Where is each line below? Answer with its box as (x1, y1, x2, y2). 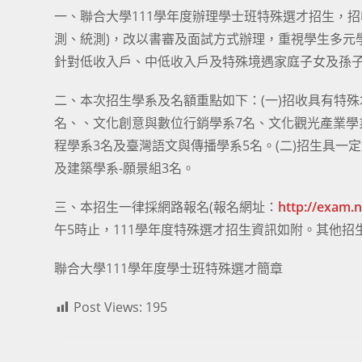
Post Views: (74, 298, 143, 316)
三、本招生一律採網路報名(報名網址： (54, 198, 279, 216)
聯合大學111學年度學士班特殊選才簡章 (54, 259, 284, 277)
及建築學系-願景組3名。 (54, 159, 196, 177)
